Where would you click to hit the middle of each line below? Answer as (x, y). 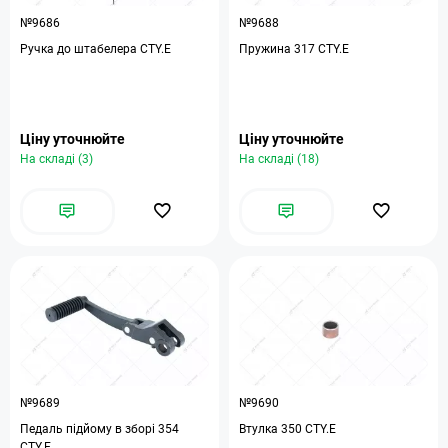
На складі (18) (279, 159)
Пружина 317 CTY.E (294, 49)
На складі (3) (56, 159)
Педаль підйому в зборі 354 (99, 429)
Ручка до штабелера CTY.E (95, 49)
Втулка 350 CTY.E (287, 429)
